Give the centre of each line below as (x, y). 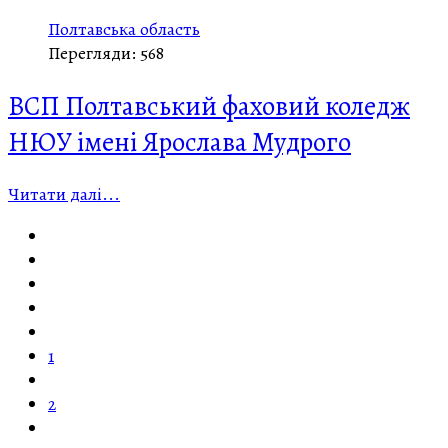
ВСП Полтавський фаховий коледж (209, 105)
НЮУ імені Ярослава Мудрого (179, 141)
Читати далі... (64, 194)
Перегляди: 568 (106, 53)
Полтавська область (124, 29)
